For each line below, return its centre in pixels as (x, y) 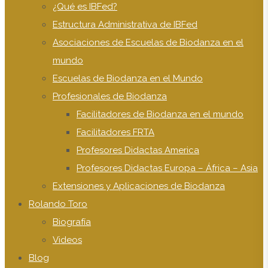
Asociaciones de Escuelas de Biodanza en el (148, 42)
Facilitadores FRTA (115, 132)
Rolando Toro (58, 204)
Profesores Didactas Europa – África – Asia (167, 168)
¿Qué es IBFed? (85, 7)
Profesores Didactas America (138, 150)
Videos (67, 240)
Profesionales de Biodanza (110, 96)
